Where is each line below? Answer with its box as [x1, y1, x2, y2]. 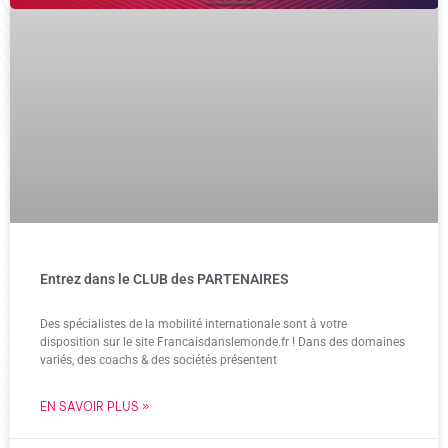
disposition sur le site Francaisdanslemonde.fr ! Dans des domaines [40, 334, 405, 349]
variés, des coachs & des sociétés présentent [40, 352, 277, 367]
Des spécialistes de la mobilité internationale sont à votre [40, 316, 347, 331]
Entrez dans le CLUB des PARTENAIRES [40, 270, 289, 287]
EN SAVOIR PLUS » [40, 398, 149, 414]
